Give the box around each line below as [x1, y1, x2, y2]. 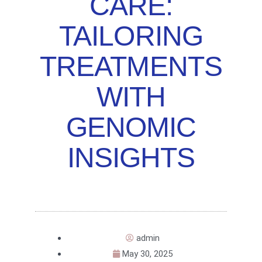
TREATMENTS [40, 51, 222, 82]
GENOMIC [65, 112, 196, 143]
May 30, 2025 [122, 249, 173, 260]
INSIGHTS [67, 142, 195, 174]
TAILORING [59, 20, 203, 52]
